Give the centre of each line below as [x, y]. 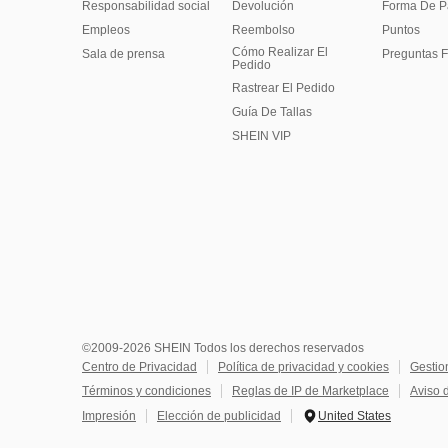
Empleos [106, 30]
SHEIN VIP [261, 136]
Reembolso [263, 30]
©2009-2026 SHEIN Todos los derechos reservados [223, 348]
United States [354, 416]
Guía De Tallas [272, 112]
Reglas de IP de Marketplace [310, 391]
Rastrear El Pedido [283, 88]
